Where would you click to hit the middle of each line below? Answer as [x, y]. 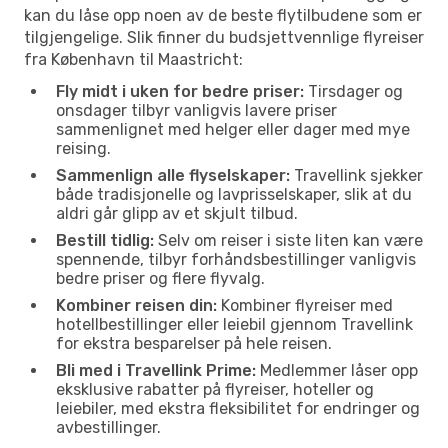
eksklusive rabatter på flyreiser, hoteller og [215, 389]
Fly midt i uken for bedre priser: [180, 91]
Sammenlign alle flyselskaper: [173, 175]
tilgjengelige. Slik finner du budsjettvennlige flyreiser [224, 37]
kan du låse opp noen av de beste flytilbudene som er [223, 15]
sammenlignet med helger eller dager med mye [233, 129]
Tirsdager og [353, 91]
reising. [83, 148]
